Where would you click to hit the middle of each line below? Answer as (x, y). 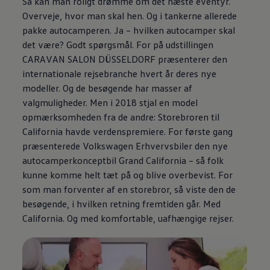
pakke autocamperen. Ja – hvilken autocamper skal (129, 30)
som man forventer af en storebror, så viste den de (129, 189)
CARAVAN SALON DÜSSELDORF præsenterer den (125, 59)
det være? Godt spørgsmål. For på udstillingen (118, 44)
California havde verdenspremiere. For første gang (128, 131)
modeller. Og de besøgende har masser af (108, 88)
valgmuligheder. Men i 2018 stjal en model (110, 102)
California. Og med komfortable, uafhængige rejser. (130, 218)
